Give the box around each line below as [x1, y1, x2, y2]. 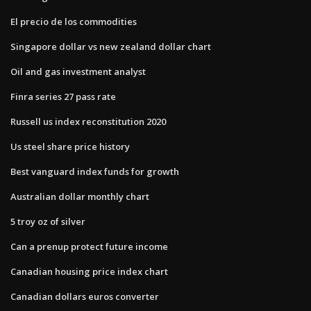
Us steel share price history [10, 140, 130, 153]
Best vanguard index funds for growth [10, 165, 179, 178]
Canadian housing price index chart [10, 264, 168, 278]
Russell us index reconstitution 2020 [10, 115, 166, 128]
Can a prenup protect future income [10, 239, 168, 253]
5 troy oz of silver [10, 215, 85, 228]
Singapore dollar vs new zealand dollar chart [10, 40, 211, 53]
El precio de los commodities [10, 15, 137, 28]
